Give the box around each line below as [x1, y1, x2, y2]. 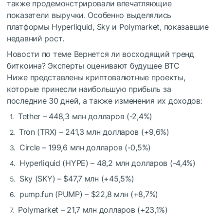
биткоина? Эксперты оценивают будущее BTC [7, 61, 180, 71]
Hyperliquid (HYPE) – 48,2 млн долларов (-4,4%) [19, 158, 196, 168]
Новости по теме [7, 49, 72, 59]
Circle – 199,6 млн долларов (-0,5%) [19, 143, 151, 153]
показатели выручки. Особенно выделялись [7, 10, 172, 20]
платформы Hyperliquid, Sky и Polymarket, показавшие [7, 22, 209, 32]
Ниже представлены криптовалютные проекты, [7, 73, 185, 83]
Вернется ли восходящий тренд [73, 49, 194, 59]
